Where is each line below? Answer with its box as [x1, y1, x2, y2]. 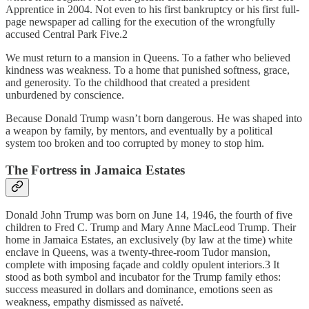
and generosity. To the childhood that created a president [6, 76, 250, 88]
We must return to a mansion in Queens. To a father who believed [6, 51, 290, 63]
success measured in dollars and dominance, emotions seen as [6, 283, 272, 296]
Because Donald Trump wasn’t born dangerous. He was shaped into [6, 112, 302, 124]
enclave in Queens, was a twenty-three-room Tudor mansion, [6, 246, 270, 259]
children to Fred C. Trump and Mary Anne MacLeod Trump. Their [6, 221, 296, 234]
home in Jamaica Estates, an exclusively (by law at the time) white [6, 234, 292, 246]
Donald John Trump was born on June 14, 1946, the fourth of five [6, 209, 292, 221]
